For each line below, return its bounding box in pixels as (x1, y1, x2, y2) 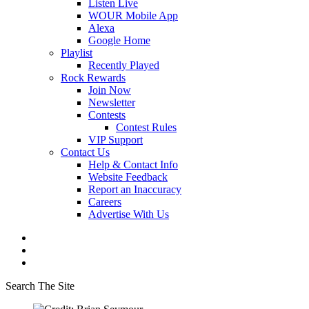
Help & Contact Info (88, 159, 178, 170)
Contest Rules (116, 121, 177, 133)
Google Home (88, 34, 150, 46)
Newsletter (88, 97, 135, 108)
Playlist (61, 47, 92, 59)
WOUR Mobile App (88, 10, 178, 21)
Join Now (88, 84, 131, 96)
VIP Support (88, 134, 143, 146)
